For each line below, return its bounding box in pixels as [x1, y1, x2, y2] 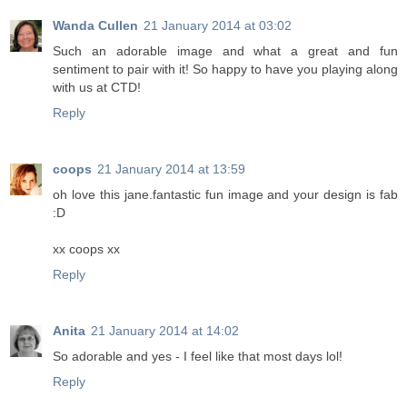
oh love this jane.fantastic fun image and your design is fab [53, 187, 398, 203]
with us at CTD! [53, 80, 141, 95]
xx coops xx [53, 242, 120, 257]
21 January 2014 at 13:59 [97, 162, 245, 177]
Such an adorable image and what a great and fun [53, 44, 398, 59]
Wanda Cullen [53, 18, 138, 34]
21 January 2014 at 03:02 [144, 18, 292, 34]
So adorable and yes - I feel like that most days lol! [53, 349, 342, 364]
